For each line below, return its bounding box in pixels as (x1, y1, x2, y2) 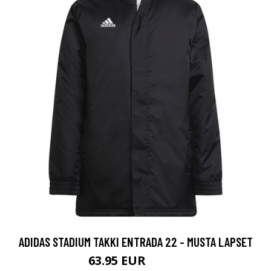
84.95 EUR (149, 256, 183, 267)
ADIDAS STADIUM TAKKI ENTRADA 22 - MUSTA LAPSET (18, 233, 253, 249)
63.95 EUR (88, 252, 149, 269)
